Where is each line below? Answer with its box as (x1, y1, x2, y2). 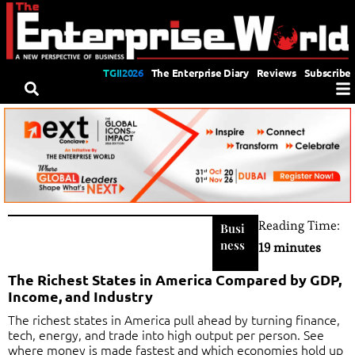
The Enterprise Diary (151, 65, 249, 79)
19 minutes (258, 239, 321, 256)
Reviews (256, 65, 296, 79)
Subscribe (303, 65, 351, 79)
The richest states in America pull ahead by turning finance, (8, 310, 340, 328)
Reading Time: (258, 216, 340, 234)
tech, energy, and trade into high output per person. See (8, 325, 324, 343)
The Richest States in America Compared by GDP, (8, 269, 342, 288)
